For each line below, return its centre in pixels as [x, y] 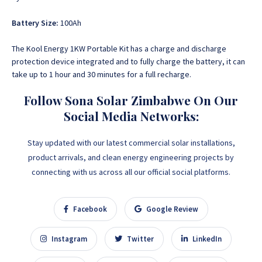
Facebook [89, 209]
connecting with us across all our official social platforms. [131, 172]
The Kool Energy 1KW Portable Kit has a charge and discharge [119, 49]
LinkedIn [206, 239]
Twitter [139, 239]
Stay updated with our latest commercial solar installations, [131, 143]
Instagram [68, 239]
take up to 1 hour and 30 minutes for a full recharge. [101, 74]
